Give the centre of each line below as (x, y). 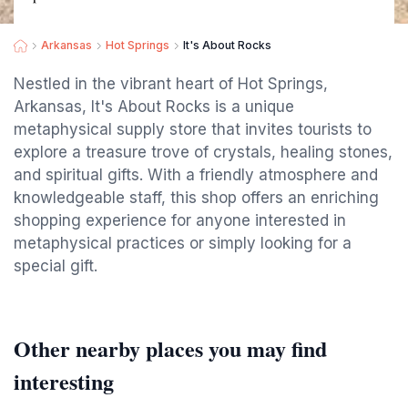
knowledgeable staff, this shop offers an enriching (196, 198)
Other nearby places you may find (170, 348)
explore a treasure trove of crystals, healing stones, (203, 152)
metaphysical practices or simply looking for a (183, 243)
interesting (64, 381)
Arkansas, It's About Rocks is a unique (154, 107)
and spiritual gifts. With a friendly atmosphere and (196, 175)
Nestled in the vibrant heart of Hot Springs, (171, 84)
